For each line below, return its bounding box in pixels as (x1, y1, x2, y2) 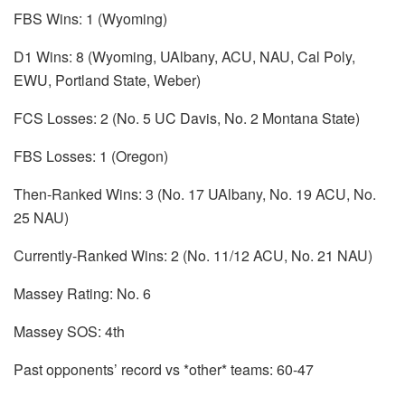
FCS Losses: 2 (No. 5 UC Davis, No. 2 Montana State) (14, 107, 360, 128)
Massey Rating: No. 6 (14, 282, 151, 304)
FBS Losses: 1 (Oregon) (14, 145, 172, 166)
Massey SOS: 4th (14, 320, 125, 342)
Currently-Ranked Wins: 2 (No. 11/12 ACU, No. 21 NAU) (14, 244, 372, 266)
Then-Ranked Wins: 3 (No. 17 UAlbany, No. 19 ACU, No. (14, 183, 376, 204)
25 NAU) (14, 206, 69, 228)
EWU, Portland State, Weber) (14, 69, 201, 90)
